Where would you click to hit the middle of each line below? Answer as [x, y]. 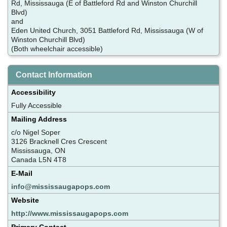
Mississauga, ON [39, 150]
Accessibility [33, 92]
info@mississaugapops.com [61, 186]
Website [25, 200]
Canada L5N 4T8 [39, 159]
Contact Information [54, 74]
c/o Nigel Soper [37, 132]
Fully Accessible [36, 105]
